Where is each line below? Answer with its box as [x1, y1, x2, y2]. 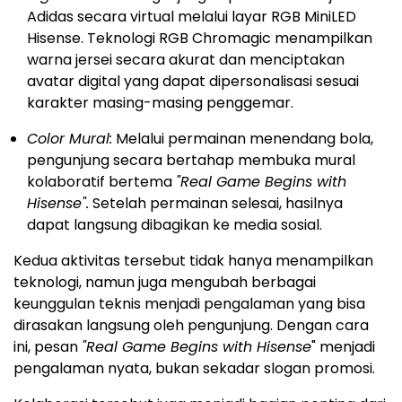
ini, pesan [13, 336, 82, 358]
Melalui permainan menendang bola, [112, 128, 373, 150]
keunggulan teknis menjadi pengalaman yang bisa [13, 293, 365, 315]
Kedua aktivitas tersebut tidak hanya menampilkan [13, 250, 373, 272]
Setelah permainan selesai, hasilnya [89, 193, 343, 214]
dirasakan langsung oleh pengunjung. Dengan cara [13, 315, 369, 336]
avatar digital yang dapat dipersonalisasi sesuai [27, 71, 359, 92]
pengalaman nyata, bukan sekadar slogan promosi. [13, 358, 375, 380]
